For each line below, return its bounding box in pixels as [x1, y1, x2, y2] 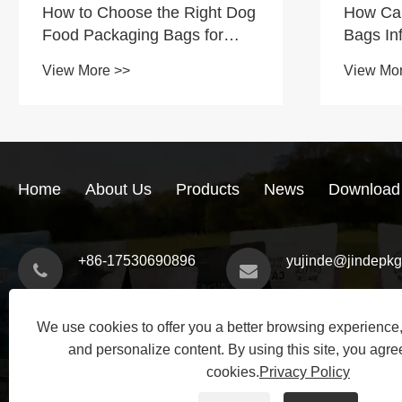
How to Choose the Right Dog [42, 3, 256, 22]
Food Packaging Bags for [42, 25, 223, 44]
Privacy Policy [259, 364, 350, 380]
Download [328, 180, 400, 199]
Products [176, 180, 240, 199]
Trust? [344, 70, 389, 89]
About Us [85, 180, 152, 199]
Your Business [42, 48, 144, 66]
